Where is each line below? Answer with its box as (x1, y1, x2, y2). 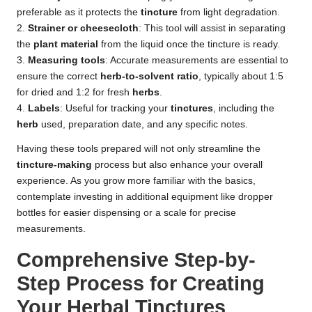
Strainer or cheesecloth (28, 22, 139, 33)
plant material (33, 38, 98, 49)
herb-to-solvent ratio (100, 70, 198, 81)
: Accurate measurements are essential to (105, 54, 288, 65)
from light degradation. (178, 6, 280, 17)
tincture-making (17, 159, 92, 170)
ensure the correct (17, 70, 100, 81)
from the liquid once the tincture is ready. (98, 38, 280, 49)
